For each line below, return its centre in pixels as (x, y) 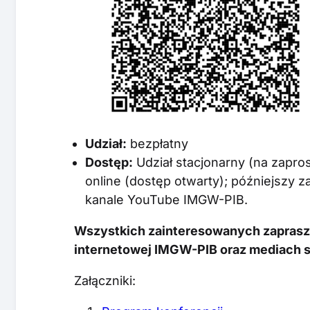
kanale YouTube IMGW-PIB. (167, 199)
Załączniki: (105, 280)
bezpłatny (158, 143)
